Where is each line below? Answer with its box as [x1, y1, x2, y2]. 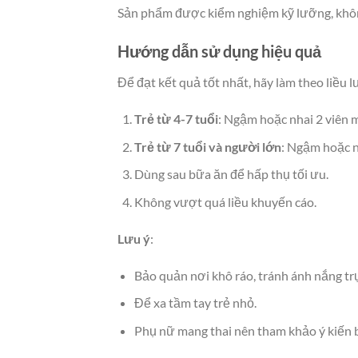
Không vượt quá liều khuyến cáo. [133, 194, 316, 210]
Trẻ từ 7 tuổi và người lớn [133, 138, 281, 154]
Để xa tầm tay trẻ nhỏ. [133, 295, 257, 311]
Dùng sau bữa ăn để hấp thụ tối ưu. [133, 166, 328, 182]
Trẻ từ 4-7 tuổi [133, 111, 218, 127]
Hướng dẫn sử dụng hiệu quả [117, 42, 321, 62]
